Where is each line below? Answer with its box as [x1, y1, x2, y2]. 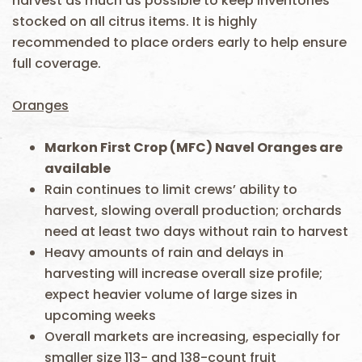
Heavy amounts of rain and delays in [44, 243, 284, 262]
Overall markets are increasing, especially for [44, 327, 340, 346]
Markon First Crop [44, 138, 170, 157]
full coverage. [12, 54, 101, 73]
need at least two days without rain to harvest [44, 222, 348, 241]
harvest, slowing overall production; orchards [44, 201, 342, 220]
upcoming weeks [44, 306, 156, 325]
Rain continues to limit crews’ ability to [44, 180, 297, 199]
